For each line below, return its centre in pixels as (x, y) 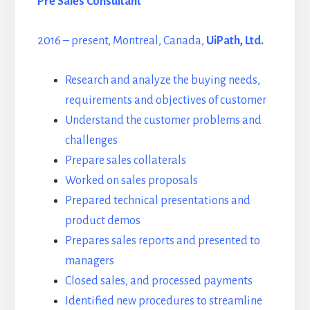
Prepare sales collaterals (125, 161)
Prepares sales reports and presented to (162, 241)
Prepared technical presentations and (157, 201)
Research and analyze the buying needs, (162, 81)
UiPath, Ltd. (235, 41)
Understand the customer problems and (163, 121)
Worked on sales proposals (131, 181)
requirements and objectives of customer (165, 101)
